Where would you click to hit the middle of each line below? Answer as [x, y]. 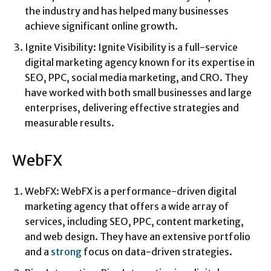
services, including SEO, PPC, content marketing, [134, 222]
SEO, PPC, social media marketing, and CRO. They [136, 78]
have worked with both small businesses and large [138, 93]
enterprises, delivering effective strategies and [132, 108]
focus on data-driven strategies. [158, 252]
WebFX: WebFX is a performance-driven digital [131, 191]
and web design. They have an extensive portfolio [138, 237]
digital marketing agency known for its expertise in [140, 63]
